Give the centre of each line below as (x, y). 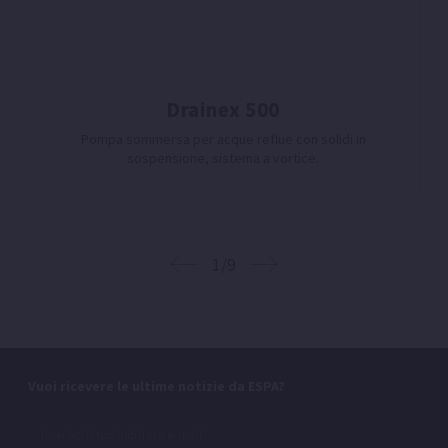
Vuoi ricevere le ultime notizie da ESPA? (156, 386)
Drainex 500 (223, 109)
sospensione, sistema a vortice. (223, 157)
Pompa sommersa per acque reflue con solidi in (223, 138)
